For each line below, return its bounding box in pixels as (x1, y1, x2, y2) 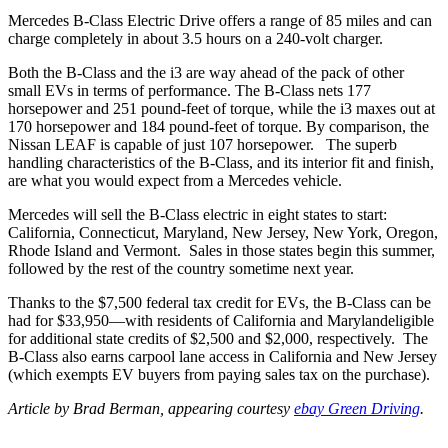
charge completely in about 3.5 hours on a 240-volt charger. (8, 29, 383, 47)
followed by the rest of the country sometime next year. (8, 259, 354, 277)
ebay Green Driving (294, 399, 420, 417)
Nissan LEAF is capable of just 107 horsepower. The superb (8, 135, 397, 153)
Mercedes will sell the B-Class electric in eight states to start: (8, 205, 387, 223)
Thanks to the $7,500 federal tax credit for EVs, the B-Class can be (8, 293, 431, 311)
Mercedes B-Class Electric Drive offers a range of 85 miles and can (8, 11, 432, 29)
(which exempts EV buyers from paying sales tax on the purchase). (8, 365, 430, 383)
